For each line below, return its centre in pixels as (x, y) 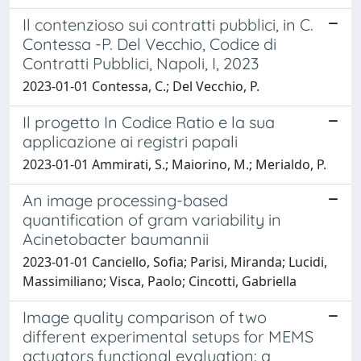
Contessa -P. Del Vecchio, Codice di (149, 44)
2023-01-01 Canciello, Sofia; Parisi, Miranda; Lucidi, (175, 261)
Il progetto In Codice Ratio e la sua (149, 122)
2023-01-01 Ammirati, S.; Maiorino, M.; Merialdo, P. (174, 164)
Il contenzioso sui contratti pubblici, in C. (168, 24)
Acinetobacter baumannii (116, 239)
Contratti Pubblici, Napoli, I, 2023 (141, 63)
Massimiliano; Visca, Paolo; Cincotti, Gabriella (160, 281)
